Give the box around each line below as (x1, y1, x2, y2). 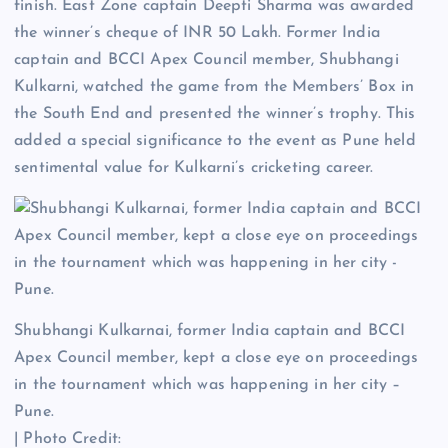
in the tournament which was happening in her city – (14, 377, 401, 394)
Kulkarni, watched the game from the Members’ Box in (14, 79, 415, 96)
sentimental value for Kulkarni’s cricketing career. (14, 160, 374, 177)
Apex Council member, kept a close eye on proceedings (14, 350, 419, 367)
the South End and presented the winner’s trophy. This (14, 106, 416, 123)
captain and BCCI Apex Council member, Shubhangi (14, 52, 399, 69)
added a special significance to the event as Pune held (14, 133, 416, 150)
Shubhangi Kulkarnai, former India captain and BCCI (14, 323, 406, 340)
